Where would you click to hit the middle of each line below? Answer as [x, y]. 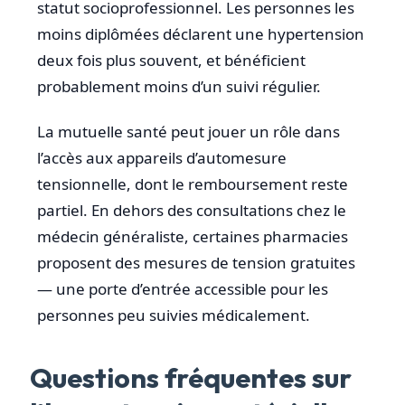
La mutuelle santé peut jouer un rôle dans [188, 131]
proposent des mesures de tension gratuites [196, 262]
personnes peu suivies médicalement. [174, 315]
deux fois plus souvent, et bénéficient [171, 61]
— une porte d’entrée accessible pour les [183, 288]
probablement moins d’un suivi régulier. [179, 87]
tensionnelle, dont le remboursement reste [193, 184]
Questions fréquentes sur [191, 377]
